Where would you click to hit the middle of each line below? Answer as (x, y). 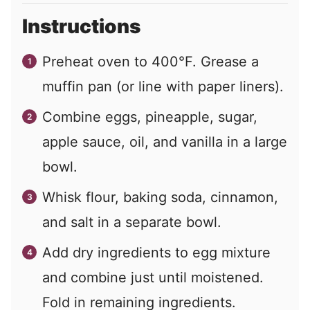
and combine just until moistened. (153, 278)
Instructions (83, 27)
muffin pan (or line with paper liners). (163, 87)
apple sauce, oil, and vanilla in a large (165, 142)
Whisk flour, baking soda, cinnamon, (160, 198)
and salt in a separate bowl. (132, 222)
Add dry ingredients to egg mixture (156, 253)
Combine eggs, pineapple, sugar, (150, 117)
